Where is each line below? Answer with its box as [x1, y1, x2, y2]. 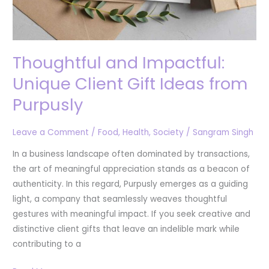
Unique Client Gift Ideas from [13, 72, 249, 96]
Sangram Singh [193, 127, 254, 139]
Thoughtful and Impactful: [13, 51, 225, 75]
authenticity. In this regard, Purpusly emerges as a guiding [13, 178, 249, 190]
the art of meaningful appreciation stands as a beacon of [13, 163, 250, 175]
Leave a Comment [13, 127, 89, 139]
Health [122, 127, 150, 139]
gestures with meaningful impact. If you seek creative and [13, 208, 251, 220]
